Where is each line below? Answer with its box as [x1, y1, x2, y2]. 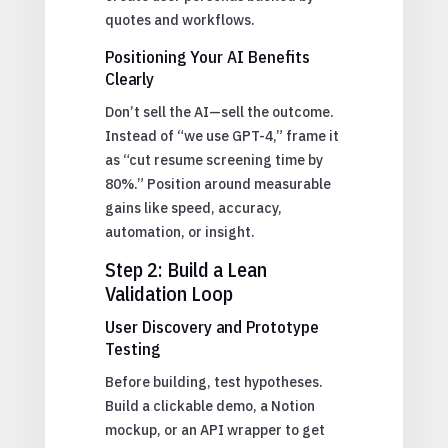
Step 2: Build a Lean [104, 255, 267, 283]
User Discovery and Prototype [104, 315, 319, 338]
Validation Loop [104, 279, 233, 307]
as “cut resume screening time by [104, 150, 323, 169]
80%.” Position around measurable [104, 174, 331, 193]
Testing [104, 337, 160, 360]
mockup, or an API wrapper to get [104, 420, 325, 439]
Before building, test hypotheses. [104, 372, 323, 391]
